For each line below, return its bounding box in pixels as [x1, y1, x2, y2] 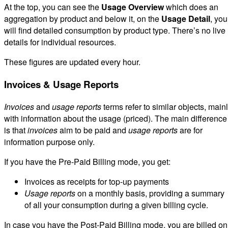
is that [4, 124, 27, 136]
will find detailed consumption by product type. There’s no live [4, 24, 225, 37]
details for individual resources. [4, 36, 116, 48]
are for [178, 124, 203, 136]
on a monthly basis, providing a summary [75, 187, 224, 199]
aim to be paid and [58, 124, 128, 136]
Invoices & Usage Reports [4, 77, 119, 91]
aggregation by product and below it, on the [4, 13, 161, 25]
